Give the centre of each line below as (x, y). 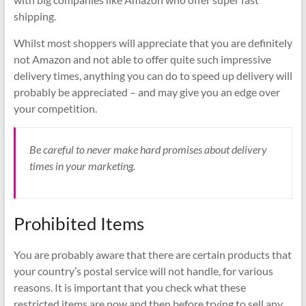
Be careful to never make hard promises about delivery (148, 149)
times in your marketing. (82, 165)
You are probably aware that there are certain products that (152, 254)
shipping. (34, 16)
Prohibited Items (79, 223)
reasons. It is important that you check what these (129, 287)
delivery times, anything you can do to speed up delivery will (153, 75)
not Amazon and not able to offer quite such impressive (142, 59)
